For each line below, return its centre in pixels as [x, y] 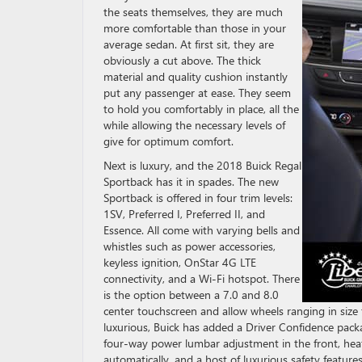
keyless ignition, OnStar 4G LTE [180, 262]
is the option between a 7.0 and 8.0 [191, 295]
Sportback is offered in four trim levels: [198, 198]
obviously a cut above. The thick [182, 60]
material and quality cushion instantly [196, 76]
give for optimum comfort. [168, 141]
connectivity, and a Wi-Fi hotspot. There [202, 278]
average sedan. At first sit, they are [189, 44]
